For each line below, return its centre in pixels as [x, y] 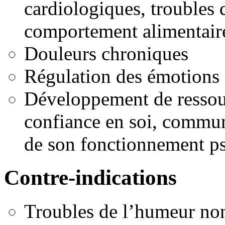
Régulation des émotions [122, 76]
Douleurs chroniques [106, 54]
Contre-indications [90, 178]
